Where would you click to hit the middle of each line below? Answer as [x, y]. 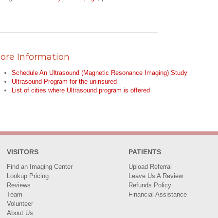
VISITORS [23, 152]
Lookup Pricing [28, 176]
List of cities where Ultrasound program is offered [81, 90]
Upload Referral [150, 167]
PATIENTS [145, 152]
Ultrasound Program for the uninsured [64, 81]
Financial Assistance [158, 194]
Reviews [19, 185]
